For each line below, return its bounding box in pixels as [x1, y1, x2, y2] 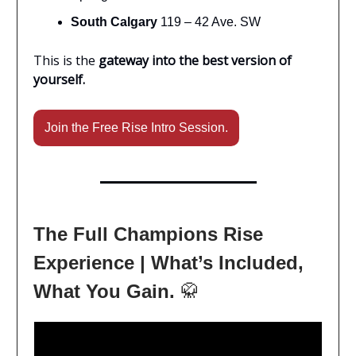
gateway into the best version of [99, 51, 292, 69]
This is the [33, 51, 99, 69]
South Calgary [71, 14, 157, 29]
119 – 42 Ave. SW [157, 14, 261, 29]
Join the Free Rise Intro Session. [44, 120, 228, 134]
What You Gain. [33, 280, 180, 302]
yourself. [33, 70, 85, 88]
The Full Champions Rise [33, 222, 263, 245]
